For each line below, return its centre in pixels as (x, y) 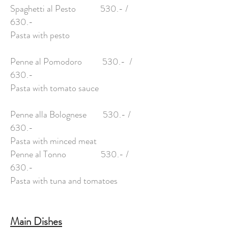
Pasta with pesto (44, 35)
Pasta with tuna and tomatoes (64, 181)
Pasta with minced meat (53, 141)
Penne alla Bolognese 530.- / (70, 115)
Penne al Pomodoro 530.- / (71, 62)
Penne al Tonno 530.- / (69, 154)
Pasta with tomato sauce (54, 88)
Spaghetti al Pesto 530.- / (69, 9)
